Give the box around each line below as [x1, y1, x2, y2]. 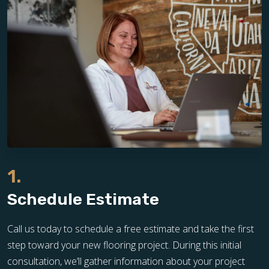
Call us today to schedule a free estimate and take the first [7, 222, 254, 236]
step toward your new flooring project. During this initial [7, 238, 241, 252]
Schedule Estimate [7, 190, 159, 210]
